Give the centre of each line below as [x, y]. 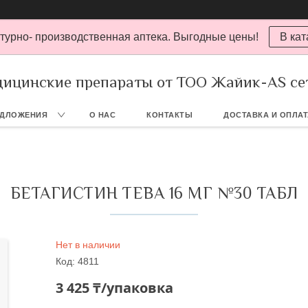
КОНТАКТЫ [170, 115]
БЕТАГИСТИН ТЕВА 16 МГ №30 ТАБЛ [154, 193]
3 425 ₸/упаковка [115, 288]
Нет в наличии [88, 245]
